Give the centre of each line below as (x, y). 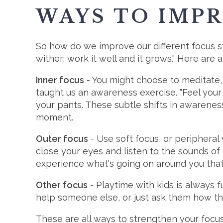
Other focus (62, 185)
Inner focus (60, 80)
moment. (55, 117)
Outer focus (62, 138)
